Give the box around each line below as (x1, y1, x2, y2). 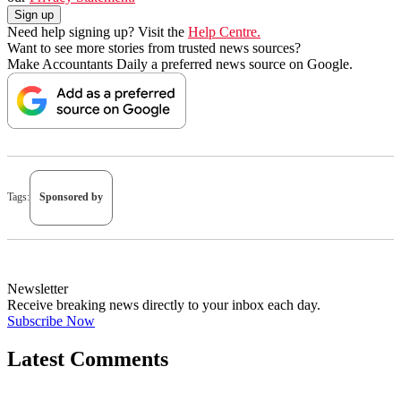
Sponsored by (39, 191, 103, 204)
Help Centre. (188, 23, 260, 39)
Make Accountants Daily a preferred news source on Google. (7, 55, 353, 72)
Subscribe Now (7, 312, 95, 328)
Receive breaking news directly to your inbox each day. (7, 296, 320, 312)
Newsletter (7, 280, 68, 296)
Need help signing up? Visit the (7, 23, 188, 39)
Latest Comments (7, 346, 168, 371)
